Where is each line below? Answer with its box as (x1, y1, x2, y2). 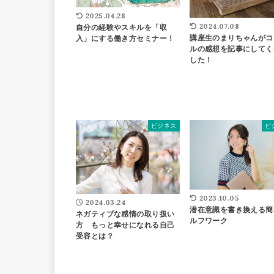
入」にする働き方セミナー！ (76, 34, 175, 43)
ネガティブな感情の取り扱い (76, 210, 175, 219)
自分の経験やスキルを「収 (76, 23, 167, 32)
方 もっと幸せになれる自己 (76, 221, 175, 230)
